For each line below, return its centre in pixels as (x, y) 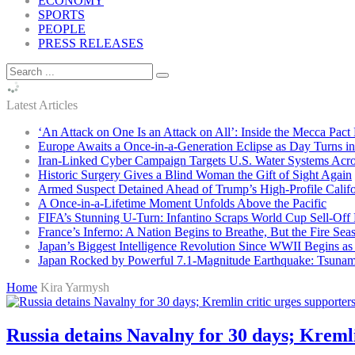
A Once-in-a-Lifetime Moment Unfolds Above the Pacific (182, 203)
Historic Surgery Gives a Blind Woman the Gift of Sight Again (195, 175)
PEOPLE (62, 29)
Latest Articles (42, 105)
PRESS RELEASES (91, 43)
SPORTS (61, 15)
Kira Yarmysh (75, 287)
